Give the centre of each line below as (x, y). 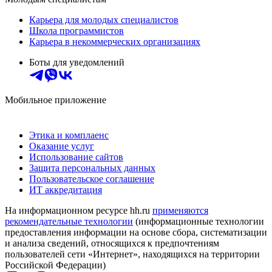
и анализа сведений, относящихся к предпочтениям (112, 243)
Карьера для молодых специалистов (104, 19)
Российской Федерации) (55, 265)
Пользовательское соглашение (92, 178)
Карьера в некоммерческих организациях (115, 41)
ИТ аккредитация (66, 189)
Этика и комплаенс (69, 135)
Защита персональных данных (92, 168)
